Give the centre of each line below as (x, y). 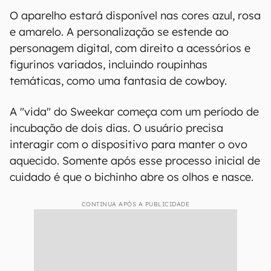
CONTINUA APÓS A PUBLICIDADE (135, 204)
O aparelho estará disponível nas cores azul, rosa (135, 15)
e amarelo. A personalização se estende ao (119, 32)
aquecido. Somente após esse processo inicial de (135, 161)
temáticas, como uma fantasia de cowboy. (118, 81)
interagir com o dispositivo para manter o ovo (129, 144)
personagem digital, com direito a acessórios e (130, 48)
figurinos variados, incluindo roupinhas (109, 64)
